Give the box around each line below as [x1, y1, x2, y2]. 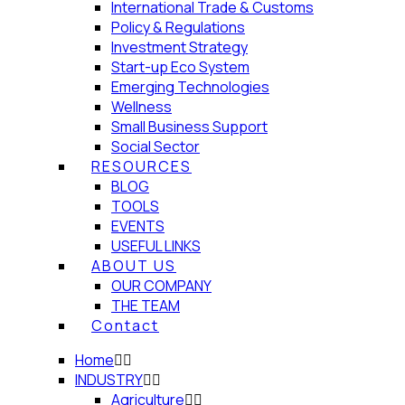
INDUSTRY [75, 369, 143, 390]
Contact [91, 315, 159, 335]
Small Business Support [111, 116, 268, 137]
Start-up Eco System [111, 56, 250, 77]
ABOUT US [91, 255, 176, 276]
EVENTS [111, 215, 165, 236]
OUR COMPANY [111, 275, 212, 296]
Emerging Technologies [111, 76, 269, 97]
